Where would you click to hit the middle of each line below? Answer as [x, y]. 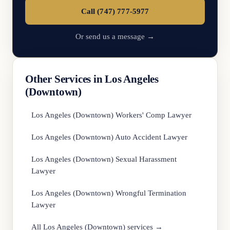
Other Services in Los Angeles [92, 79]
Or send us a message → [115, 36]
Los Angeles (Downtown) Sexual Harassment [104, 159]
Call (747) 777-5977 [115, 11]
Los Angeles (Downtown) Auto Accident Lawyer [109, 137]
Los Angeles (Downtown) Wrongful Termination [109, 193]
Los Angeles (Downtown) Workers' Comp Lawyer [111, 115]
